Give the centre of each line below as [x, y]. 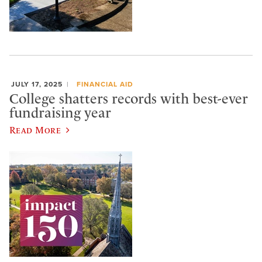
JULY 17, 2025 [37, 84]
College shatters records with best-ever [129, 99]
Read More [35, 130]
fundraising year [60, 113]
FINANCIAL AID [105, 84]
